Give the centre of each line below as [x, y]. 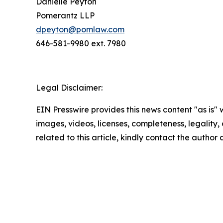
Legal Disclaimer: [69, 87]
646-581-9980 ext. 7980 [81, 43]
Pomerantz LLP [66, 15]
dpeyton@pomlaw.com [80, 29]
